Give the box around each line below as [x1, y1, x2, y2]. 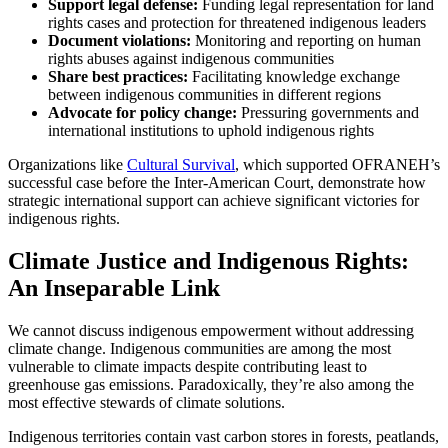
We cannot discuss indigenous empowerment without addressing [8, 321, 414, 339]
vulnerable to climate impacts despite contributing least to [8, 357, 367, 375]
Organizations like [8, 155, 127, 173]
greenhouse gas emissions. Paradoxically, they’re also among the [8, 375, 414, 393]
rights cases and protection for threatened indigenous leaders [48, 13, 426, 31]
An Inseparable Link [8, 274, 220, 301]
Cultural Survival [127, 155, 235, 173]
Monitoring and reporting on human [191, 31, 421, 49]
